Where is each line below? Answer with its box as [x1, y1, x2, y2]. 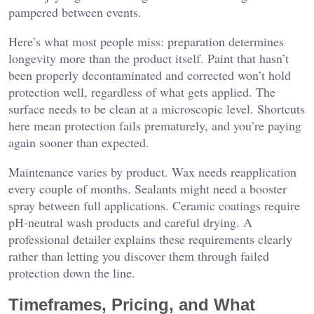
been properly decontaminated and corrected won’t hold [8, 66, 291, 83]
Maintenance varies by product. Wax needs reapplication [8, 163, 296, 180]
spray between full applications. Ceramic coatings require [8, 196, 300, 214]
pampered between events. [8, 3, 142, 20]
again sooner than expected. [8, 133, 149, 151]
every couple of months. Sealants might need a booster [8, 179, 287, 197]
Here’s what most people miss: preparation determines [8, 32, 284, 50]
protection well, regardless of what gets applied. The [8, 83, 275, 100]
